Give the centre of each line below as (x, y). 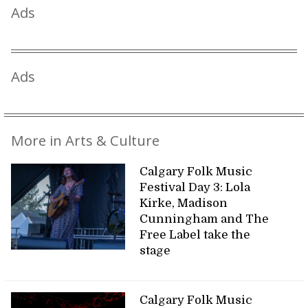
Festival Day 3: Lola (195, 187)
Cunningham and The (205, 219)
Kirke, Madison (184, 203)
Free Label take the (195, 235)
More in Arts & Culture (85, 140)
